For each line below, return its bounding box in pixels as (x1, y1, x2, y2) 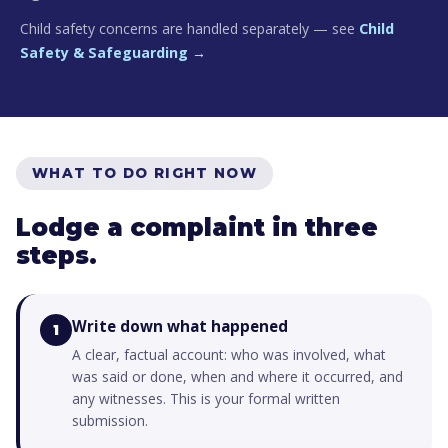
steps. (16, 241, 97, 270)
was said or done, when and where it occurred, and (72, 367, 403, 386)
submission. (72, 411, 148, 430)
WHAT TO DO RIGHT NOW (32, 165, 258, 181)
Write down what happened (72, 316, 288, 336)
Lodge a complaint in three (16, 213, 378, 242)
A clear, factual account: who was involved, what (72, 345, 386, 364)
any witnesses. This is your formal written (72, 389, 340, 408)
